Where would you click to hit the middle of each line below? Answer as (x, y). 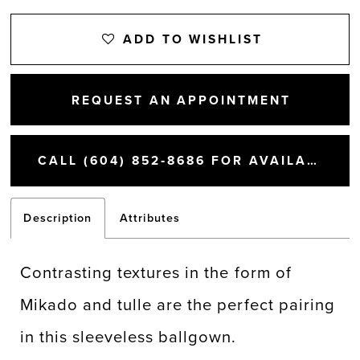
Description (58, 219)
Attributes (150, 219)
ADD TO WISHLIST (193, 40)
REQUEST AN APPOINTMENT (181, 100)
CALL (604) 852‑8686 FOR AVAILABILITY (311, 161)
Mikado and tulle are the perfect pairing (178, 305)
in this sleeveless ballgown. (129, 337)
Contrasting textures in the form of (156, 273)
